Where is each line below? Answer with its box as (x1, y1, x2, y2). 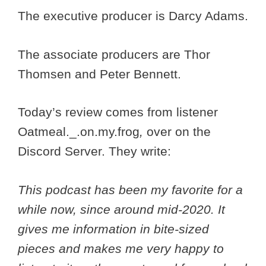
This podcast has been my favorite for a (18, 182, 243, 197)
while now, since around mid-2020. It (18, 202, 225, 216)
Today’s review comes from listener (18, 105, 218, 119)
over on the (143, 125, 211, 139)
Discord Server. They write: (18, 144, 171, 159)
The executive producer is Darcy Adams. (18, 9, 248, 23)
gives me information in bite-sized (18, 221, 209, 236)
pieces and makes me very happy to (18, 241, 224, 255)
